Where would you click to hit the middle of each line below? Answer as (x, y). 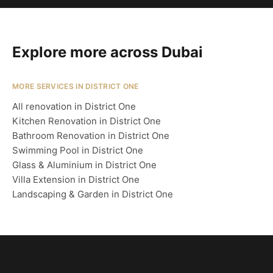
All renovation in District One (74, 106)
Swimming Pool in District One (78, 150)
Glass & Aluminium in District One (84, 165)
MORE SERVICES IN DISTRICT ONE (76, 86)
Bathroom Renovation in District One (91, 136)
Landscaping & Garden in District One (93, 194)
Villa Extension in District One (76, 179)
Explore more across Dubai (108, 52)
